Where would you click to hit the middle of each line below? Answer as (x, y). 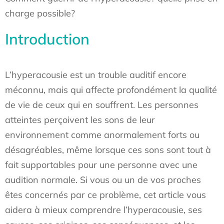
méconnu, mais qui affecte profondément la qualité (111, 90)
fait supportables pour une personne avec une (101, 165)
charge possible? (40, 13)
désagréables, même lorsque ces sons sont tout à (108, 150)
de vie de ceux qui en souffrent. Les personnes (102, 105)
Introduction (47, 39)
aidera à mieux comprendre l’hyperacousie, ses (103, 210)
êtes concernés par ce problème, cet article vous (105, 195)
